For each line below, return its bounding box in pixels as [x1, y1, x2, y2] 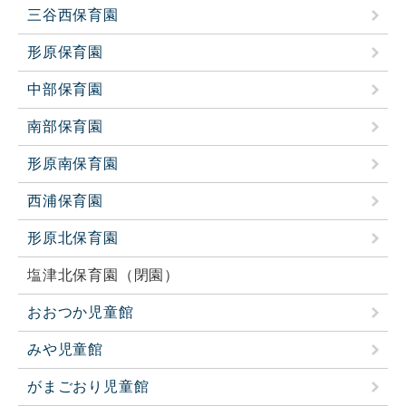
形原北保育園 [27, 230, 119, 246]
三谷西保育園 [27, 7, 119, 24]
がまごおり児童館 [27, 379, 150, 395]
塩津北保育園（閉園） [27, 267, 179, 284]
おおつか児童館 [27, 304, 134, 321]
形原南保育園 [27, 156, 119, 172]
